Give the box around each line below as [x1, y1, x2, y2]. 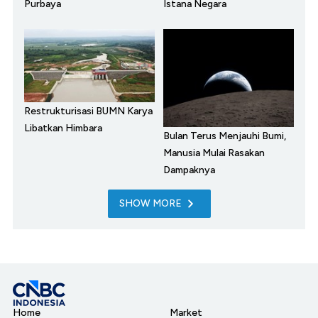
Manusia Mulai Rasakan [163, 147, 265, 160]
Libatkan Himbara [24, 122, 102, 135]
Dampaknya [163, 164, 215, 177]
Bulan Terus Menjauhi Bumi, [163, 130, 286, 143]
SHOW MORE [119, 197, 182, 210]
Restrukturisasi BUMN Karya [24, 105, 153, 118]
